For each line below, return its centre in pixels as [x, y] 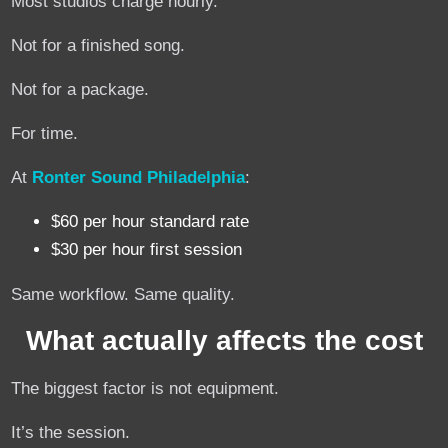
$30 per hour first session [147, 250]
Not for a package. [80, 89]
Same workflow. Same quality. [123, 294]
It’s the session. [71, 432]
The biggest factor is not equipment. [145, 388]
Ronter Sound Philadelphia [139, 177]
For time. [45, 133]
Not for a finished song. [98, 45]
